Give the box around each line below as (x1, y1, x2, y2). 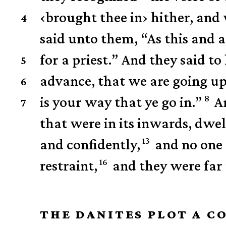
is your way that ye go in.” (40, 93, 203, 110)
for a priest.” (40, 51, 119, 68)
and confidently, (40, 136, 141, 153)
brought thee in (45, 9, 143, 26)
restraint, (40, 157, 98, 174)
